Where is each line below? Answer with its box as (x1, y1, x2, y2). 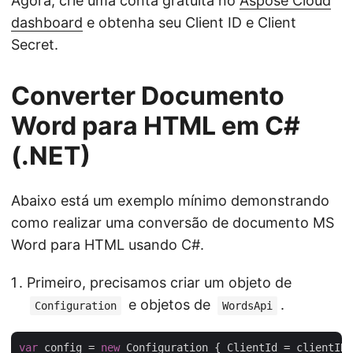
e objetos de (124, 296, 214, 313)
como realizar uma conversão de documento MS (11, 214, 334, 231)
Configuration (35, 299, 117, 312)
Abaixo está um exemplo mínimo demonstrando (11, 192, 329, 209)
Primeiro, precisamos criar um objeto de (27, 274, 292, 291)
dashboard (11, 14, 83, 31)
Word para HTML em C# (11, 110, 300, 141)
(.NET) (11, 140, 91, 171)
